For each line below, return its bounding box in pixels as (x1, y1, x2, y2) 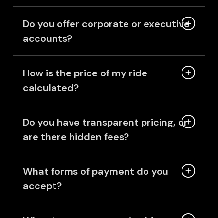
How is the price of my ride (22, 67, 147, 80)
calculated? (22, 81, 79, 94)
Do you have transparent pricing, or (22, 116, 188, 129)
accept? (22, 180, 62, 193)
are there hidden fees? (22, 130, 129, 144)
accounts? (22, 32, 72, 45)
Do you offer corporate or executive (22, 18, 190, 31)
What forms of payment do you (22, 165, 168, 178)
